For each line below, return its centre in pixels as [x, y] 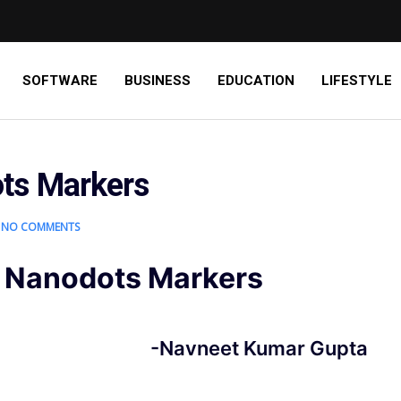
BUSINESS [158, 81]
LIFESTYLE [357, 81]
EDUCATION [256, 81]
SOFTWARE [60, 81]
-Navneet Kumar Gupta [259, 348]
